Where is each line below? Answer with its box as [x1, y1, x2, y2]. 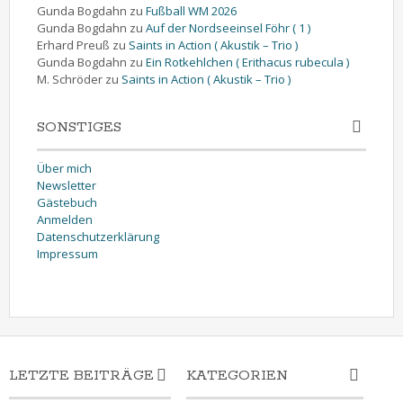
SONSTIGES [37, 117, 121, 137]
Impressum [37, 245, 98, 262]
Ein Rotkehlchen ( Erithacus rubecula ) [146, 53, 349, 70]
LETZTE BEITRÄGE [9, 365, 154, 385]
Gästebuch [37, 193, 97, 210]
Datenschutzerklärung [37, 228, 159, 245]
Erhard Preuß [37, 36, 110, 53]
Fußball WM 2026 [146, 2, 237, 19]
